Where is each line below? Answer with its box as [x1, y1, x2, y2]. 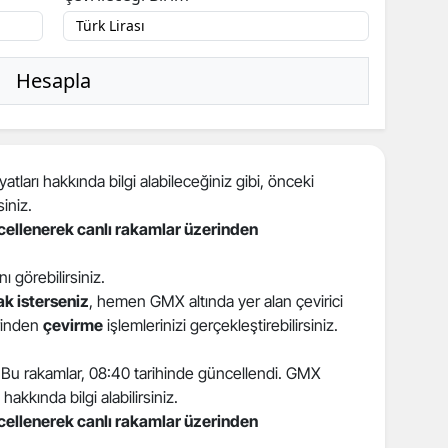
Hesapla [15, 66, 91, 94]
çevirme [43, 314, 103, 335]
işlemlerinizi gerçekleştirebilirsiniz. [103, 314, 338, 335]
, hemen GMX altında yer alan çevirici [89, 290, 343, 311]
